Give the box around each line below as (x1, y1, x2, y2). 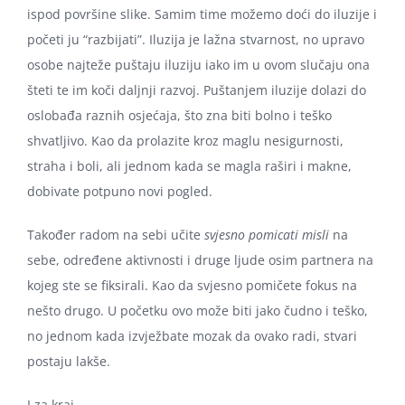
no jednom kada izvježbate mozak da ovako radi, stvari (27, 327, 357, 344)
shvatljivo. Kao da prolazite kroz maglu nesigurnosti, (27, 132, 344, 149)
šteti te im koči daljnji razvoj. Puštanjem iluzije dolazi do (27, 81, 366, 99)
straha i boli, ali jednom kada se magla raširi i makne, (27, 157, 352, 174)
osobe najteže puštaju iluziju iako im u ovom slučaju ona (27, 56, 370, 73)
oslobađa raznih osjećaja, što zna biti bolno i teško (27, 107, 332, 124)
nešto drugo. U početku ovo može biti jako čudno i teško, (27, 302, 368, 319)
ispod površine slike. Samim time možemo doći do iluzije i (27, 5, 377, 23)
